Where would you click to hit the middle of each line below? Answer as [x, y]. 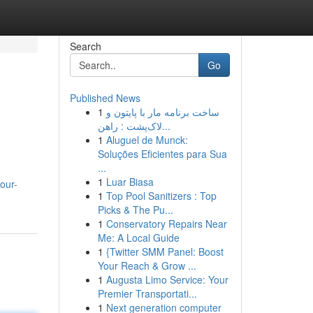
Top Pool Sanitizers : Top [161, 196]
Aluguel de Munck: [147, 140]
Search [85, 46]
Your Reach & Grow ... [147, 265]
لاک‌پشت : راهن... [166, 126]
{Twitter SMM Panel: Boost [165, 252]
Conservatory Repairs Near [166, 224]
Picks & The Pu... [135, 210]
